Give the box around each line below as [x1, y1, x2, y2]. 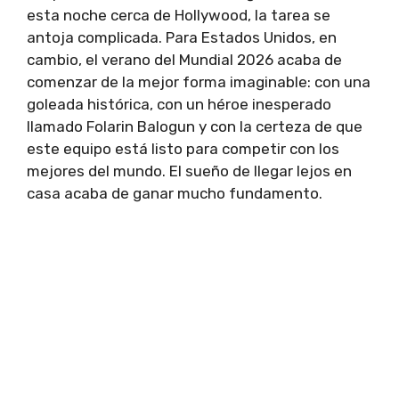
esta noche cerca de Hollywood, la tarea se [27, 6, 330, 25]
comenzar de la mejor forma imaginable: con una [27, 73, 370, 92]
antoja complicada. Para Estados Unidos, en [27, 28, 337, 47]
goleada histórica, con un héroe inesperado [27, 95, 331, 114]
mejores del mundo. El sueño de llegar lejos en [27, 162, 352, 181]
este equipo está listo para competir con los [27, 140, 339, 159]
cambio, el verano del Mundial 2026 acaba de [27, 51, 342, 69]
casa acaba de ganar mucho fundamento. [27, 184, 322, 203]
